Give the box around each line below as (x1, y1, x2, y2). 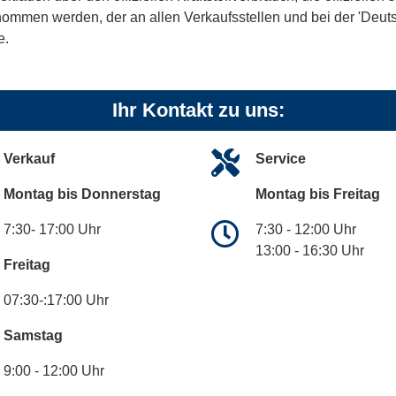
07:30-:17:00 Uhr (4, 293, 109, 308)
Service (255, 151, 306, 167)
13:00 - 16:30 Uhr (255, 243, 364, 259)
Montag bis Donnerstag (4, 187, 161, 202)
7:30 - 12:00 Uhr (255, 222, 356, 238)
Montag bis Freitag (255, 187, 380, 202)
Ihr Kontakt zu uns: (111, 99, 285, 122)
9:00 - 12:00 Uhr (4, 363, 104, 379)
